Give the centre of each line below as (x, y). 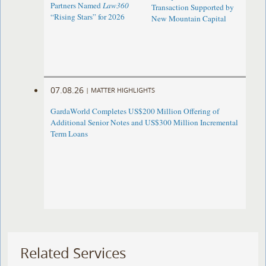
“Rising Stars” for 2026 (88, 17)
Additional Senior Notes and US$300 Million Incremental (145, 123)
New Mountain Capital (189, 19)
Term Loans (69, 134)
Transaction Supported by (192, 7)
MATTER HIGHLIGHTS (123, 90)
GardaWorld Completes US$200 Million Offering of (135, 111)
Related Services (73, 253)
